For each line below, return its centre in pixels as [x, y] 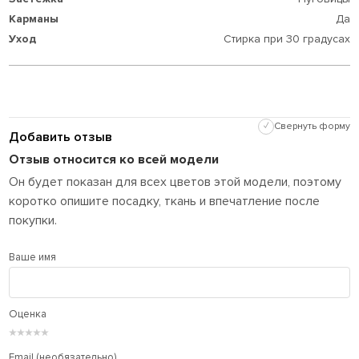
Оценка [28, 314]
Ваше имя [33, 257]
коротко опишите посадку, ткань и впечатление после [165, 201]
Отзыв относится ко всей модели [114, 159]
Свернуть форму [312, 126]
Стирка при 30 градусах [286, 38]
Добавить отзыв [61, 137]
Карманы [34, 18]
